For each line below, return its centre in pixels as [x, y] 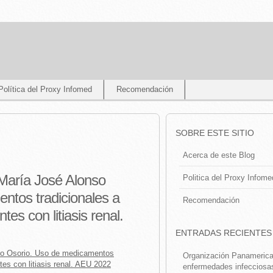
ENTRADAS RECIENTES [224, 233]
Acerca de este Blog [219, 155]
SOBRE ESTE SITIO [215, 133]
